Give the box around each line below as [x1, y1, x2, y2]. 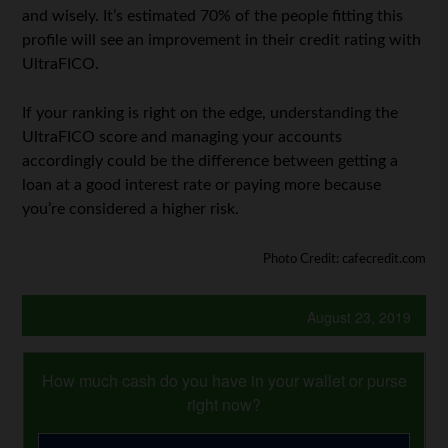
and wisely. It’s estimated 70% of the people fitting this [22, 7, 404, 24]
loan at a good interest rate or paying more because [22, 176, 382, 193]
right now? [187, 392, 261, 416]
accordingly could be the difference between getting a [22, 152, 399, 169]
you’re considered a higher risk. [22, 200, 240, 217]
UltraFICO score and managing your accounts [22, 128, 343, 145]
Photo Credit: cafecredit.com [262, 251, 426, 266]
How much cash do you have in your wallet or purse [41, 368, 407, 392]
